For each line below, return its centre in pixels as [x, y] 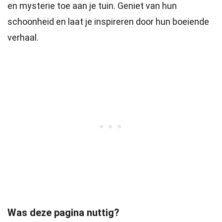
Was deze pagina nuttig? [63, 213]
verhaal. [23, 37]
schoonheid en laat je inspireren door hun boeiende [108, 22]
